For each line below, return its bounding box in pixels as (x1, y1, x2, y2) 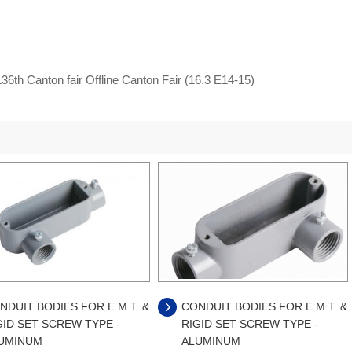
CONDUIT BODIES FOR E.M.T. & (181, 300, 347, 313)
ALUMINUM (181, 335, 240, 348)
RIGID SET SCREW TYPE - (181, 317, 318, 331)
